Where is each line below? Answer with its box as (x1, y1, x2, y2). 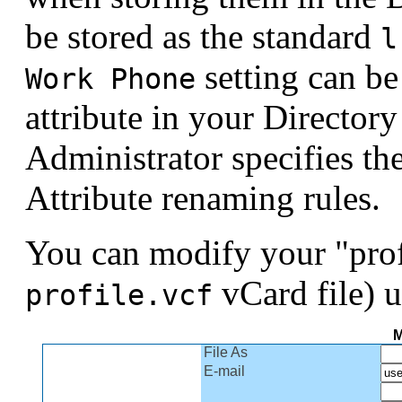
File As (204, 344, 248, 360)
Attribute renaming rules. (25, 178, 380, 217)
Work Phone (25, 62, 196, 95)
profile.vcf (25, 278, 213, 311)
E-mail (204, 363, 245, 379)
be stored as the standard (25, 16, 380, 56)
